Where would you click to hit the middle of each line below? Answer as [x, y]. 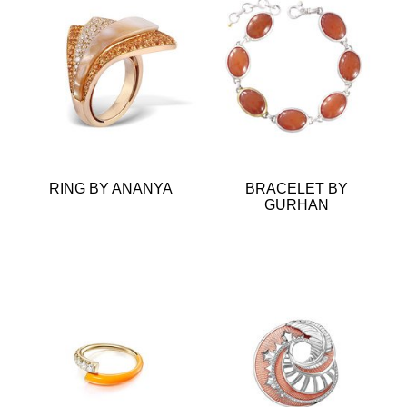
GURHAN [296, 204]
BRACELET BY [296, 188]
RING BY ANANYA [111, 188]
